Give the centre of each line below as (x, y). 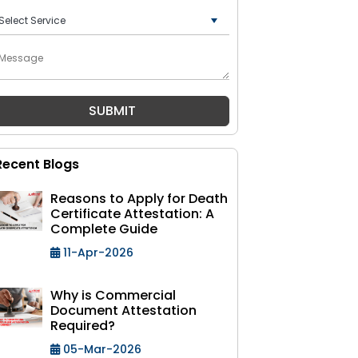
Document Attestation (123, 310)
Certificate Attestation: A (132, 214)
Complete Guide (104, 229)
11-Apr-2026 (97, 253)
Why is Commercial (113, 295)
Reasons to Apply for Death (139, 199)
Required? (83, 326)
